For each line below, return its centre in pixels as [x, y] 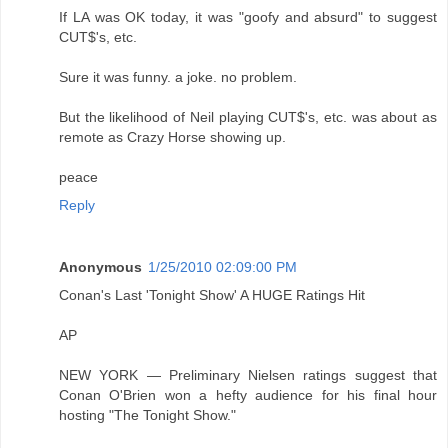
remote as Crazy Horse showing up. [172, 137]
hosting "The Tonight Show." [147, 415]
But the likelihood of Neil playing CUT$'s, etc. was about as [248, 117]
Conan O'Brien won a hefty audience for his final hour [248, 395]
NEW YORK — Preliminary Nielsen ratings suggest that [248, 375]
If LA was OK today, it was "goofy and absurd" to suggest [248, 17]
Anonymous [100, 267]
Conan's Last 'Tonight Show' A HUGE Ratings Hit [212, 295]
